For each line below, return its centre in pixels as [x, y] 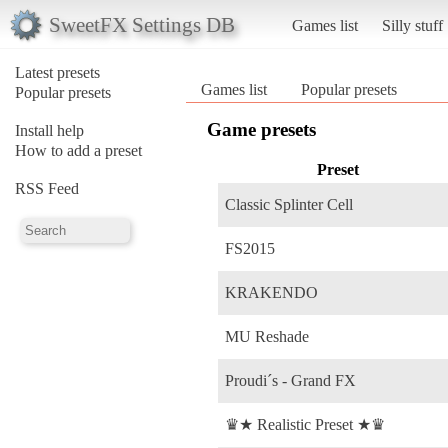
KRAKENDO [271, 292]
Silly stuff [412, 25]
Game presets [261, 129]
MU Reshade [267, 336]
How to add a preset [78, 150]
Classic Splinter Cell [289, 204]
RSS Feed [47, 188]
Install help [49, 130]
